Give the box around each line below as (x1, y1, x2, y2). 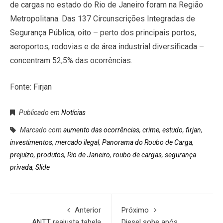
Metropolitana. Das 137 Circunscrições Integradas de (10, 14, 195, 24)
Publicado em (17, 109, 61, 117)
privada (10, 163, 32, 172)
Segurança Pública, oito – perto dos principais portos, (10, 28, 196, 38)
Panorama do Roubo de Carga (102, 138, 192, 147)
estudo (162, 126, 183, 134)
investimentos (10, 138, 52, 147)
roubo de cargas (113, 151, 162, 159)
